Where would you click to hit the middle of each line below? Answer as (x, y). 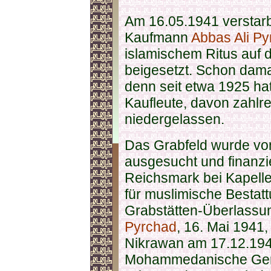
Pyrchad (151, 227)
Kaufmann (158, 38)
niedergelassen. (175, 119)
